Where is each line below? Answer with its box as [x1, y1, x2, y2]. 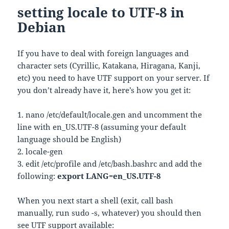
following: [17, 170, 58, 181]
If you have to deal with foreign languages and [17, 48, 189, 58]
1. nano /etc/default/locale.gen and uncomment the [17, 109, 202, 120]
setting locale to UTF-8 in [17, 3, 185, 21]
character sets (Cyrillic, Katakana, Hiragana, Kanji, [17, 60, 201, 71]
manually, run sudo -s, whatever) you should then [17, 207, 202, 218]
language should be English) [17, 133, 122, 144]
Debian [17, 17, 66, 36]
